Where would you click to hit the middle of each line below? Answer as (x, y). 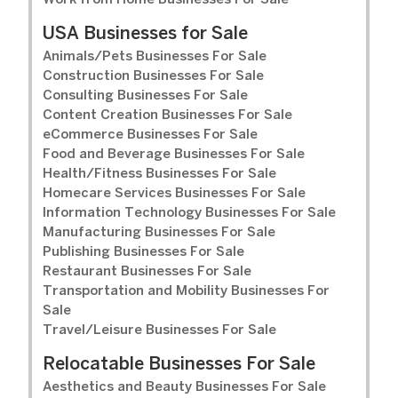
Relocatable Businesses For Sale (179, 365)
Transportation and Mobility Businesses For (186, 292)
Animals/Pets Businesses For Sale (155, 57)
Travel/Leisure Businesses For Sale (159, 331)
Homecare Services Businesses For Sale (174, 194)
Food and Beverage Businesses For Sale (174, 155)
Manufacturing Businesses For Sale (159, 233)
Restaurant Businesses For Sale (147, 272)
